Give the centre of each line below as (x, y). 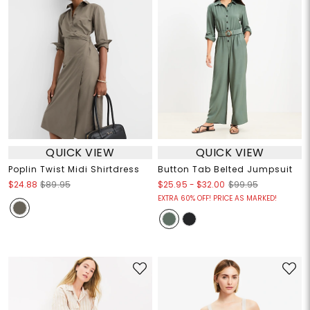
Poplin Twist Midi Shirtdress (74, 170)
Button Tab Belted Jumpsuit (225, 170)
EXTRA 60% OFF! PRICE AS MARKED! (217, 199)
